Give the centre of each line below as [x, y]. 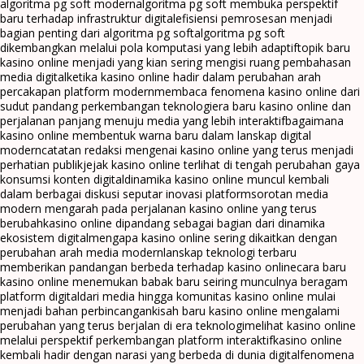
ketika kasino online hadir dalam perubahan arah [194, 76]
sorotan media [290, 193]
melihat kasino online [300, 325]
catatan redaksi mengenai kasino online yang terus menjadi [197, 149]
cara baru [321, 266]
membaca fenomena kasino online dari [257, 91]
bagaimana [314, 120]
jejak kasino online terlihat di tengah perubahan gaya [221, 164]
